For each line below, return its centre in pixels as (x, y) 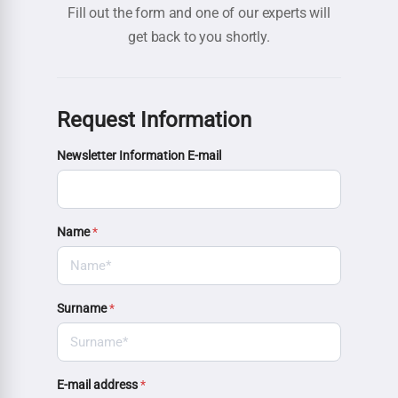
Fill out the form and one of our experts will (199, 12)
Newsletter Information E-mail (139, 155)
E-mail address (99, 385)
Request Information (154, 119)
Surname (83, 308)
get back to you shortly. (199, 36)
